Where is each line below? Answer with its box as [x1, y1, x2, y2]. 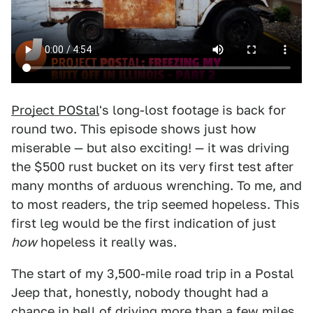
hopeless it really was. [37, 235, 177, 249]
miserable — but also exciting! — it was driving [11, 140, 289, 155]
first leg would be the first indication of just [11, 216, 276, 231]
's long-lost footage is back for [99, 103, 286, 117]
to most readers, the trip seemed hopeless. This [11, 197, 300, 212]
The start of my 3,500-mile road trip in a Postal [11, 266, 294, 281]
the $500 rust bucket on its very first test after [11, 159, 293, 174]
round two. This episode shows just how [11, 122, 256, 136]
